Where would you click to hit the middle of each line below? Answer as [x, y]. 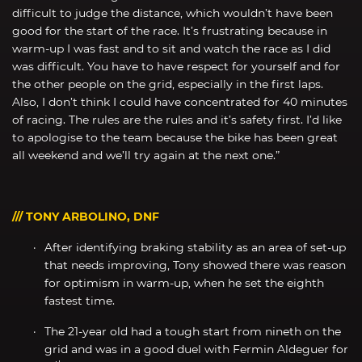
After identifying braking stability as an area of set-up [195, 247]
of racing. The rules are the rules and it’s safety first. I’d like [177, 119]
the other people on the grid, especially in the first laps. [168, 84]
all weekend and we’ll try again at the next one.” [146, 155]
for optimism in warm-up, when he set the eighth [184, 282]
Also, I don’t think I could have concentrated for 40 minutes [180, 101]
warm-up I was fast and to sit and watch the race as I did [171, 48]
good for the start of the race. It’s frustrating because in [170, 30]
